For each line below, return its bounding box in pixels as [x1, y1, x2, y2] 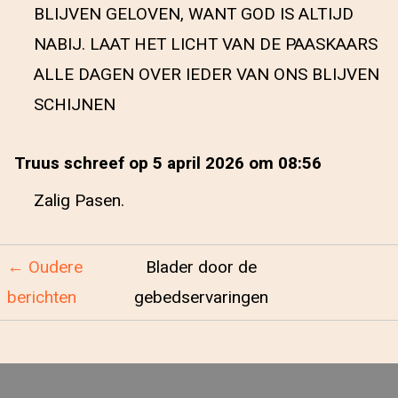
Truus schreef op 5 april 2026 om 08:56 [14, 151, 322, 176]
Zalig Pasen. [34, 188, 124, 213]
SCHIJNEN [34, 92, 115, 117]
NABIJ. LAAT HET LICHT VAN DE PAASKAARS [34, 32, 378, 57]
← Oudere [7, 255, 83, 280]
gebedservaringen [134, 285, 268, 310]
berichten [7, 285, 76, 310]
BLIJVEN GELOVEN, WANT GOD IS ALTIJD [34, 2, 354, 27]
